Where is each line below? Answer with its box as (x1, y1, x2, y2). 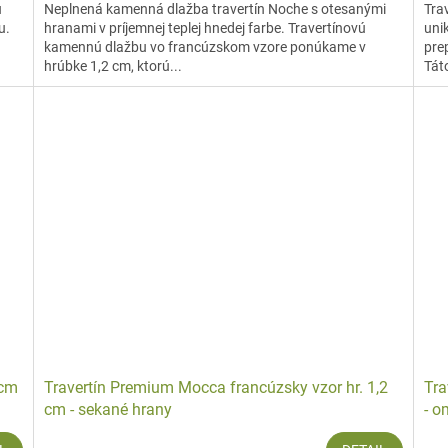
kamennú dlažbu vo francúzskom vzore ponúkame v (44, 38, 367, 55)
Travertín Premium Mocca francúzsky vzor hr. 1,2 (44, 377, 389, 397)
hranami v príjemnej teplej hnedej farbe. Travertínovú (44, 19, 367, 36)
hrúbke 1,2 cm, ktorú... (44, 57, 183, 74)
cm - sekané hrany (44, 399, 173, 419)
